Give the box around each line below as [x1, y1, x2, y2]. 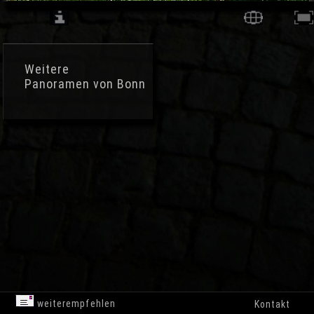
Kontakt [254, 299, 290, 310]
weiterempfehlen [34, 298, 116, 309]
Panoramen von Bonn [25, 76, 146, 91]
